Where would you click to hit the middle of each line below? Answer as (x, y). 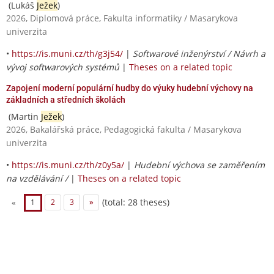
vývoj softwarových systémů (63, 67)
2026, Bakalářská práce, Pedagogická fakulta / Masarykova (124, 129)
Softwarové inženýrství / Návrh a (199, 53)
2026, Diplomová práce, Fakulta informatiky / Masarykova (122, 18)
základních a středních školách (66, 99)
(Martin (24, 116)
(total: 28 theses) (135, 202)
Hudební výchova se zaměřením (199, 165)
